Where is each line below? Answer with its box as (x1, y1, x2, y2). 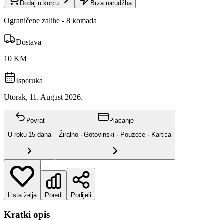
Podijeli (71, 191, 91, 199)
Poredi (45, 191, 63, 199)
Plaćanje (109, 116, 134, 124)
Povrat (26, 116, 45, 124)
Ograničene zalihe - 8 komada (4, 16, 97, 25)
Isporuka (16, 76, 43, 84)
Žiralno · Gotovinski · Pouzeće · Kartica (59, 131, 171, 138)
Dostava (16, 37, 41, 46)
